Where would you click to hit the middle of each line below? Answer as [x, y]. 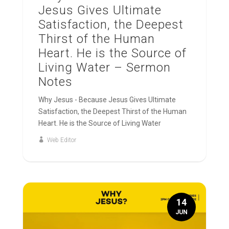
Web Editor [61, 140]
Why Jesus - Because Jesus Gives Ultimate [107, 99]
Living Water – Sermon [104, 67]
